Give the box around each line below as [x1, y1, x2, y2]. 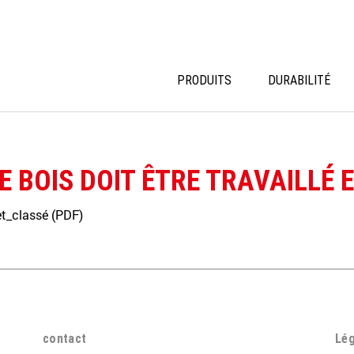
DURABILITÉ [268, 72, 330, 88]
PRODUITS [177, 72, 232, 88]
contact [42, 330, 87, 346]
